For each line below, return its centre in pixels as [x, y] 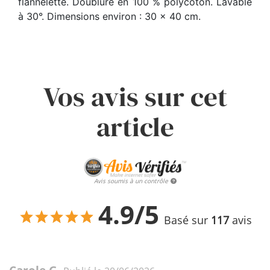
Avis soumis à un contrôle [131, 181]
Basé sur [187, 220]
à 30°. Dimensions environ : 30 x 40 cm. [109, 17]
